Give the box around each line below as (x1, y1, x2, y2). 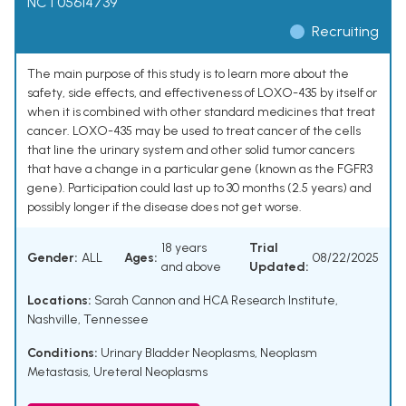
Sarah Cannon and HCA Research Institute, (92, 293, 338, 309)
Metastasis (27, 364, 88, 381)
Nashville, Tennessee (27, 312, 149, 328)
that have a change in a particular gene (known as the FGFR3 (27, 161, 372, 178)
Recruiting (312, 23, 379, 41)
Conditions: (27, 345, 98, 362)
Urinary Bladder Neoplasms (101, 345, 255, 362)
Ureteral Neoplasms (93, 364, 208, 381)
